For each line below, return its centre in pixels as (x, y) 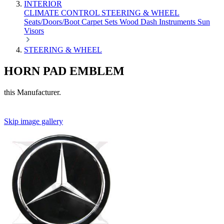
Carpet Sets (100, 22)
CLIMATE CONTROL (63, 13)
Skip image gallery (33, 121)
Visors (34, 31)
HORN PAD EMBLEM (64, 71)
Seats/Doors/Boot (53, 22)
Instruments (178, 22)
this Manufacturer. (32, 92)
